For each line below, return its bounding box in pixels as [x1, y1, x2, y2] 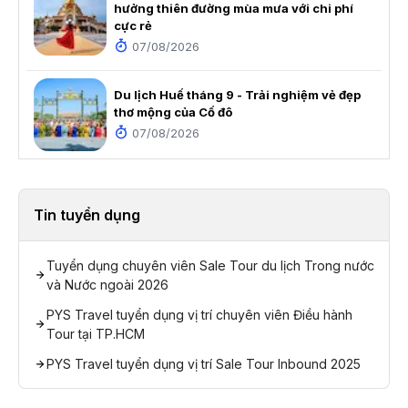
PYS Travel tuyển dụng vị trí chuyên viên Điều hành [46, 306, 352, 322]
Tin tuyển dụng [34, 205, 140, 224]
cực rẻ [114, 17, 152, 33]
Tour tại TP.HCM [46, 325, 145, 342]
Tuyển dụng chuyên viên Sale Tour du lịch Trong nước [46, 257, 374, 273]
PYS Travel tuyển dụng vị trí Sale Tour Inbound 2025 [46, 355, 361, 372]
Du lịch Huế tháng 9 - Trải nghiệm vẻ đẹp [114, 87, 361, 103]
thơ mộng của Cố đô [114, 105, 232, 120]
